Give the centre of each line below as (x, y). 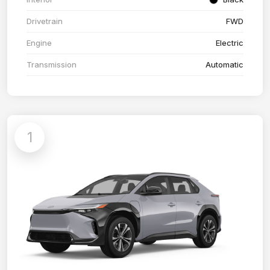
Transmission (52, 65)
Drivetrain (45, 21)
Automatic (224, 65)
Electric (230, 43)
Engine (39, 43)
